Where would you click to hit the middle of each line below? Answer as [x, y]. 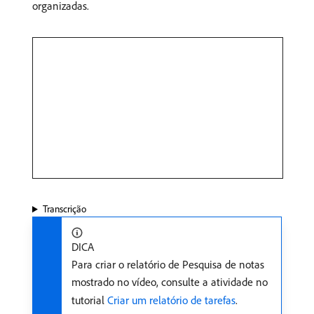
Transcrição [64, 209]
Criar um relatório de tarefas [171, 300]
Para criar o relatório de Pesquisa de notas [168, 265]
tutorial [89, 300]
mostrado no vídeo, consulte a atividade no [170, 282]
